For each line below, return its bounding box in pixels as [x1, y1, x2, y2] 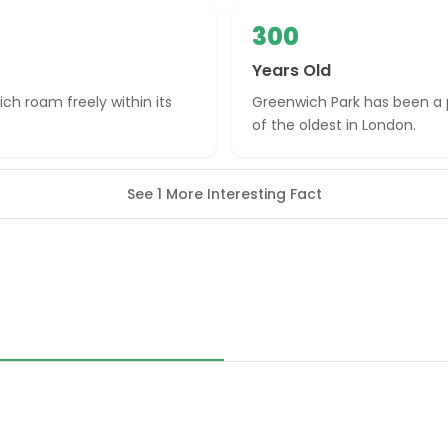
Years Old [252, 59, 331, 82]
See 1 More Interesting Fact [126, 184, 322, 204]
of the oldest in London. [252, 115, 416, 135]
